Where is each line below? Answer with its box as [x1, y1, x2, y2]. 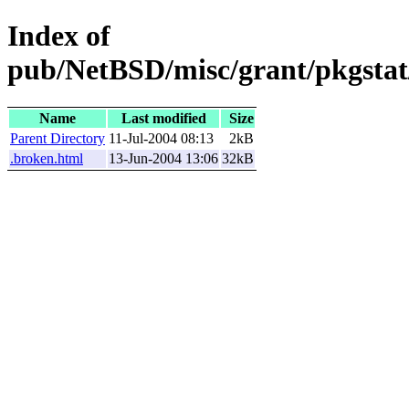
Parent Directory [10, 130, 105, 146]
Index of [7, 19, 110, 53]
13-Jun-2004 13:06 [109, 150, 218, 166]
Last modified [121, 110, 206, 126]
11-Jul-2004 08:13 [109, 130, 214, 146]
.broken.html [10, 150, 83, 166]
